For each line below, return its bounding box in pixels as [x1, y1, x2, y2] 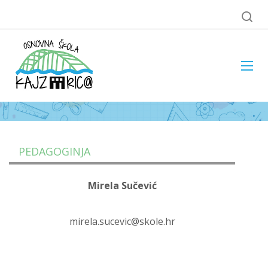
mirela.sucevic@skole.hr [69, 215, 175, 228]
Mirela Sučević [87, 179, 157, 192]
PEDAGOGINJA [19, 144, 90, 159]
